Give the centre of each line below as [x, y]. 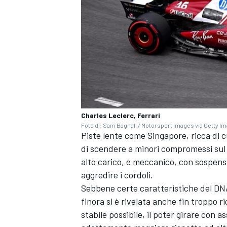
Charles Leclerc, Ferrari [121, 115]
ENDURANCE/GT [107, 182]
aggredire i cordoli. [117, 175]
